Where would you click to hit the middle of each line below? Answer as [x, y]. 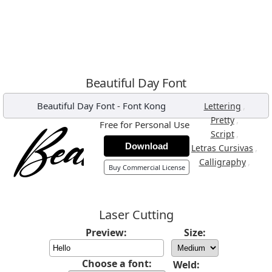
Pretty [222, 120]
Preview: [106, 233]
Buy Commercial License [147, 167]
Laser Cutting [136, 215]
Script [222, 134]
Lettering [222, 106]
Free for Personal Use [144, 124]
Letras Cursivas [222, 148]
